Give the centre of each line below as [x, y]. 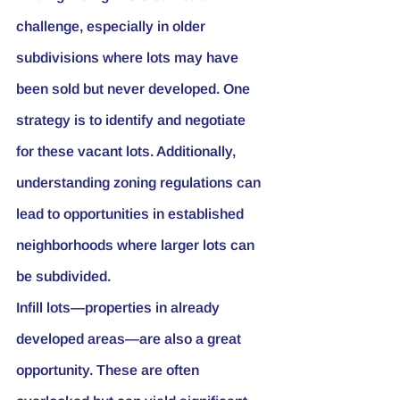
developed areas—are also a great [130, 338]
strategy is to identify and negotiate [133, 120]
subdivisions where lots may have [129, 57]
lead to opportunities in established [132, 213]
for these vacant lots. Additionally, [128, 151]
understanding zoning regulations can [140, 182]
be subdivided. [63, 276]
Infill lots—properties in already [120, 307]
